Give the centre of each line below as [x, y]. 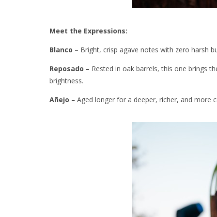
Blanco [61, 49]
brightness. [66, 80]
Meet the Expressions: [88, 31]
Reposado [67, 68]
